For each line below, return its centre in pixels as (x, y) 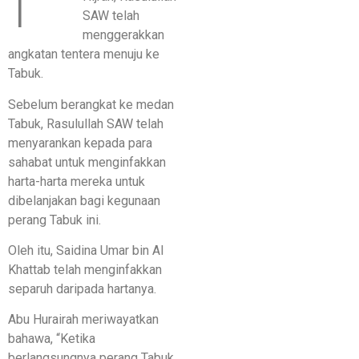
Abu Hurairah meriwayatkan (83, 320)
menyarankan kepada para (80, 143)
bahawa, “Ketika (52, 339)
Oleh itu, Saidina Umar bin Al (86, 250)
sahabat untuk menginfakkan (87, 162)
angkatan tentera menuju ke (84, 54)
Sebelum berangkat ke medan (91, 104)
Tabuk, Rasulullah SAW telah (86, 123)
